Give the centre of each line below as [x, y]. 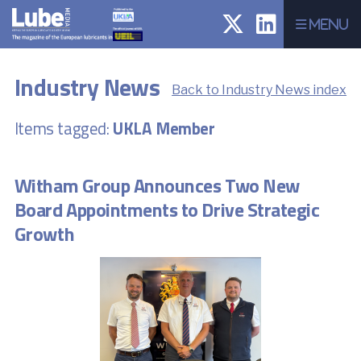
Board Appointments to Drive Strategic [167, 209]
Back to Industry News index [259, 89]
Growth [44, 233]
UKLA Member [164, 129]
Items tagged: [62, 129]
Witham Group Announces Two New [157, 185]
